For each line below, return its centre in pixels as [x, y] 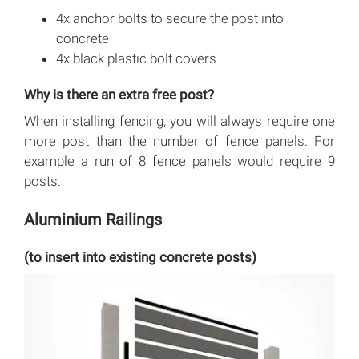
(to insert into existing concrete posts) [140, 257]
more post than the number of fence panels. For [179, 141]
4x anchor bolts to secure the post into [170, 18]
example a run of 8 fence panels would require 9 [179, 161]
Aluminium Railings [93, 219]
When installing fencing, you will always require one [179, 121]
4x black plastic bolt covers [136, 58]
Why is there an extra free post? [119, 94]
